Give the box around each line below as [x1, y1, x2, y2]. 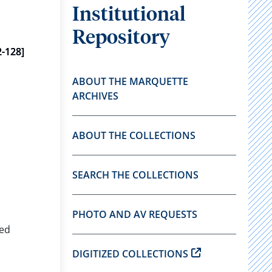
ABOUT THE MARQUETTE [72, 75, 188, 88]
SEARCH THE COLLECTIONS [72, 168, 199, 182]
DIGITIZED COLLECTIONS [72, 247, 188, 260]
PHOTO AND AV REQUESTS [72, 208, 197, 221]
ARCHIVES [72, 89, 118, 103]
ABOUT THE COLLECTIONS [72, 129, 195, 142]
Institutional [72, 5, 186, 25]
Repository [72, 29, 170, 48]
